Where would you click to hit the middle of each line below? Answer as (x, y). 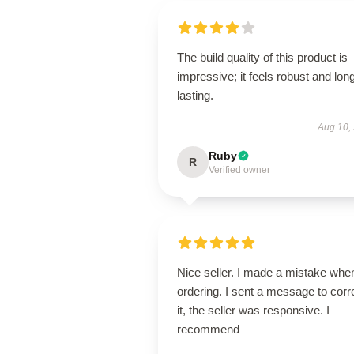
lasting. (195, 95)
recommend (208, 329)
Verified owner (239, 170)
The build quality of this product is (262, 57)
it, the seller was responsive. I (253, 310)
